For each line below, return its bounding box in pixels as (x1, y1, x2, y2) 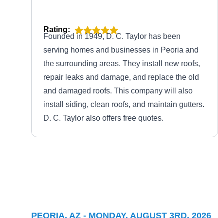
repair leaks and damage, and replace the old (43, 73, 199, 81)
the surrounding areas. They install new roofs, (43, 59, 200, 68)
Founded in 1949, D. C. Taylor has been (43, 32, 181, 40)
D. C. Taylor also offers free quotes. (43, 114, 163, 122)
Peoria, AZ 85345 (86, 185, 142, 193)
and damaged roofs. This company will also (43, 87, 193, 95)
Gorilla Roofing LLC (86, 173, 169, 182)
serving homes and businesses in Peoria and (43, 46, 199, 54)
